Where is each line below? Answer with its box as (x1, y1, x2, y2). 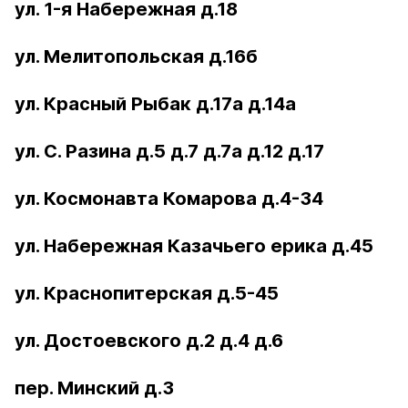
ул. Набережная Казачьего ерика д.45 (15, 235, 373, 257)
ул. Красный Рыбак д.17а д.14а (15, 93, 296, 115)
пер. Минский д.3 (15, 377, 174, 399)
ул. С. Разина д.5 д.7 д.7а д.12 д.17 (15, 140, 324, 162)
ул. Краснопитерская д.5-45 (15, 282, 279, 304)
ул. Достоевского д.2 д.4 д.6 (15, 330, 283, 352)
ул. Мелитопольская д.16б (15, 46, 258, 67)
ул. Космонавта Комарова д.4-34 (15, 188, 323, 209)
